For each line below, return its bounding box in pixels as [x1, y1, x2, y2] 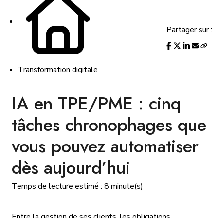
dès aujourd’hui [12, 155, 130, 181]
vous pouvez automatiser [12, 133, 199, 159]
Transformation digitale [18, 64, 98, 75]
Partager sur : [166, 24, 212, 35]
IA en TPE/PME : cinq [12, 91, 181, 116]
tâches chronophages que [12, 112, 206, 138]
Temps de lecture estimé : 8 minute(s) [12, 181, 143, 192]
